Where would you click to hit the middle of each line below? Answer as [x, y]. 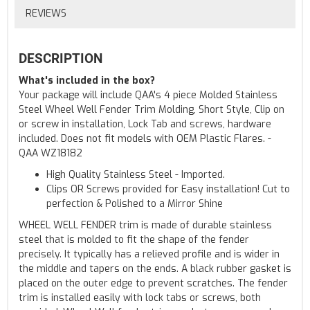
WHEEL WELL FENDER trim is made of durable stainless [145, 225]
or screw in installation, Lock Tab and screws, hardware [145, 124]
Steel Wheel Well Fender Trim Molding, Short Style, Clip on [152, 109]
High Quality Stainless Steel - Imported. [136, 174]
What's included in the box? [87, 80]
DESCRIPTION [61, 58]
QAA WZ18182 [51, 153]
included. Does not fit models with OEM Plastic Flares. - [145, 138]
